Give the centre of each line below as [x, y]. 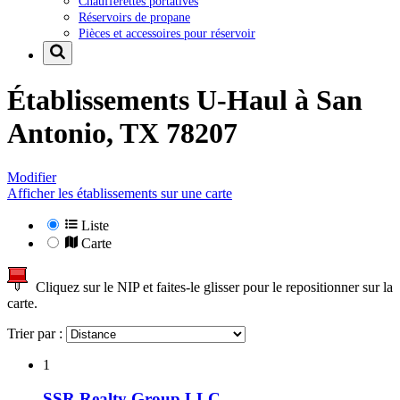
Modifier [32, 177]
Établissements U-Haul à [162, 100]
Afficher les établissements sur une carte [120, 193]
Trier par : [37, 333]
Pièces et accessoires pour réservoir [167, 33]
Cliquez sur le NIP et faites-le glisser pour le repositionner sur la [211, 287]
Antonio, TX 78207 [122, 133]
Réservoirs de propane [134, 17]
